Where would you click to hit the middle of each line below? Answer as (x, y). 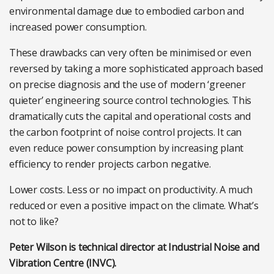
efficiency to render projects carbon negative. (110, 164)
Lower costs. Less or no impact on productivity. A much (131, 190)
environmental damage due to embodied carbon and (127, 11)
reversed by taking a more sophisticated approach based (136, 69)
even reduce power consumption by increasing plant (127, 148)
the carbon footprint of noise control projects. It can (126, 132)
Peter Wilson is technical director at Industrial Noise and (134, 247)
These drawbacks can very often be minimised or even (130, 53)
